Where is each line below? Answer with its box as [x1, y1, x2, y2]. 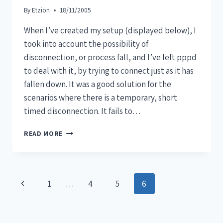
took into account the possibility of [24, 38, 148, 50]
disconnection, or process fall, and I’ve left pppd [24, 52, 197, 63]
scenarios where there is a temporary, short [24, 92, 177, 104]
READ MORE [24, 129, 63, 138]
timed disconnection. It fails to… [24, 106, 141, 117]
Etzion [32, 5, 50, 15]
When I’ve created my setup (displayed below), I [24, 25, 196, 36]
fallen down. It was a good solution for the [24, 79, 171, 90]
